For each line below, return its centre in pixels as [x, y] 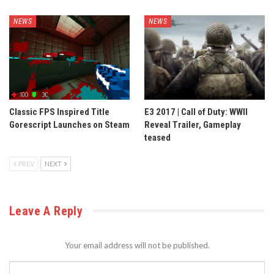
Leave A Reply [46, 211]
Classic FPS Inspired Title [59, 112]
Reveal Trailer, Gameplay [193, 124]
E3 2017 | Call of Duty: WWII [196, 112]
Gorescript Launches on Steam [69, 124]
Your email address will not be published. [137, 245]
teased [157, 137]
